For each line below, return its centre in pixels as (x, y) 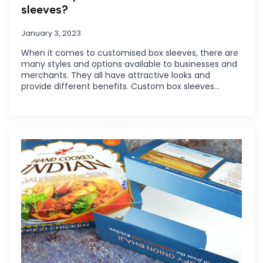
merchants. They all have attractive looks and (116, 75)
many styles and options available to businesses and (129, 64)
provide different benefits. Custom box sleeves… (120, 86)
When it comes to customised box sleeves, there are (130, 53)
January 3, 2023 (51, 33)
